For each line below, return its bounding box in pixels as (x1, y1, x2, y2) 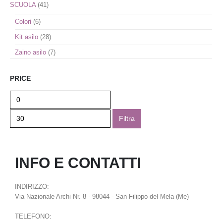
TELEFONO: (15, 213, 52, 220)
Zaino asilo (15, 49, 46, 56)
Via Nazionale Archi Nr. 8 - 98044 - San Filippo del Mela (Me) (15, 193, 189, 200)
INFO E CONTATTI (15, 155, 141, 171)
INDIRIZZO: (15, 183, 49, 190)
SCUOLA (10, 1, 36, 8)
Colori (15, 18, 31, 25)
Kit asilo (15, 33, 38, 41)
